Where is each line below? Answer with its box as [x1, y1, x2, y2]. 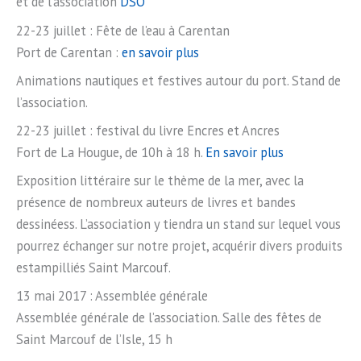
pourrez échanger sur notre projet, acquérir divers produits [16, 237, 342, 255]
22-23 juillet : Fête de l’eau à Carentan [16, 21, 230, 39]
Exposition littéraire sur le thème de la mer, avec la [16, 172, 304, 190]
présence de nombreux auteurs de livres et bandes [16, 193, 296, 212]
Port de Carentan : [16, 43, 118, 61]
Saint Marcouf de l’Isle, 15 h [16, 330, 172, 349]
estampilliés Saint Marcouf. [16, 259, 171, 277]
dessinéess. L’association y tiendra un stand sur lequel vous [16, 215, 341, 234]
